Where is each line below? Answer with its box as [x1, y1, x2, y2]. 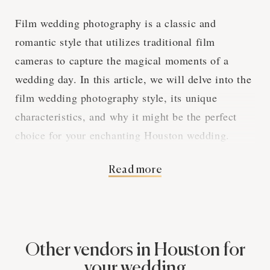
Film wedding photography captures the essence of [15, 246, 254, 261]
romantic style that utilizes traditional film [15, 34, 216, 49]
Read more [108, 165, 162, 176]
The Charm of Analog [15, 173, 237, 198]
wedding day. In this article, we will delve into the [15, 72, 252, 87]
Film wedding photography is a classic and [15, 16, 216, 31]
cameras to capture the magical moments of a [15, 53, 229, 68]
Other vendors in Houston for [25, 242, 245, 260]
